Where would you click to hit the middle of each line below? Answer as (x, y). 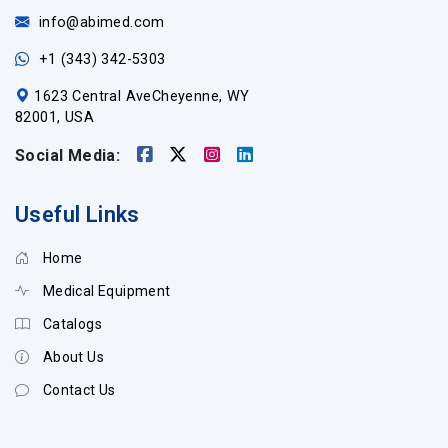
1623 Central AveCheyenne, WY (142, 97)
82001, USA (55, 118)
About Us (72, 357)
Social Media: (68, 156)
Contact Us (77, 390)
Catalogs (71, 324)
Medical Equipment (105, 291)
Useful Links (77, 215)
